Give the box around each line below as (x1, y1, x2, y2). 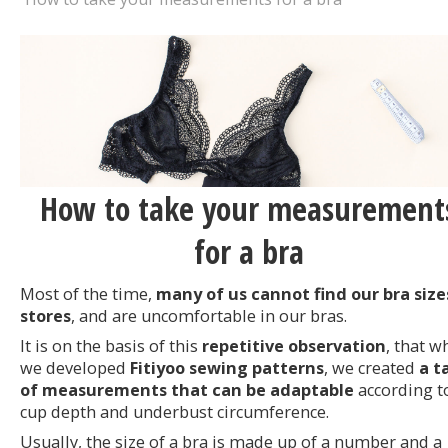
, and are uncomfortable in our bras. (71, 305, 347, 328)
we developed (20, 357, 130, 380)
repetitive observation (202, 335, 386, 358)
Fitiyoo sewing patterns (130, 357, 324, 380)
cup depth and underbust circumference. (20, 401, 329, 424)
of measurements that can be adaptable (20, 379, 354, 402)
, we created (324, 357, 419, 380)
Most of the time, (20, 283, 156, 306)
